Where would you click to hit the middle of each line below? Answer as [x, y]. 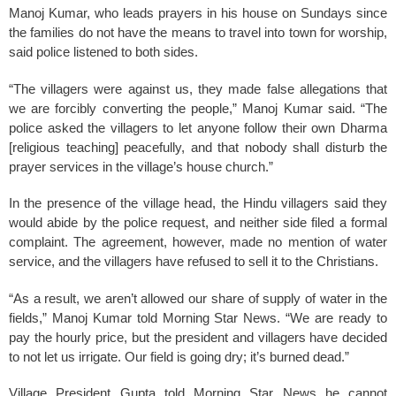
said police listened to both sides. [103, 52]
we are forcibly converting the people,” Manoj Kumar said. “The [198, 108]
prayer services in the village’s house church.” [141, 166]
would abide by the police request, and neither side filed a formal [198, 222]
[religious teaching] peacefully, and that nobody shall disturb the [198, 147]
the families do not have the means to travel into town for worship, [198, 32]
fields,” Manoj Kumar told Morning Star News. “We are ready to [198, 317]
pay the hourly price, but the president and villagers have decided [198, 337]
